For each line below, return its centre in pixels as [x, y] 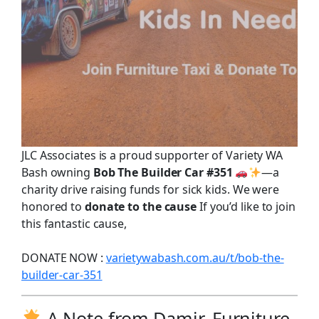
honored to [53, 206]
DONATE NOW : [64, 258]
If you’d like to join [246, 206]
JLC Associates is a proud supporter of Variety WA [152, 155]
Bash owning [57, 172]
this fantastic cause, [74, 224]
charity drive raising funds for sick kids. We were [150, 189]
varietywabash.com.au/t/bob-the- [195, 258]
